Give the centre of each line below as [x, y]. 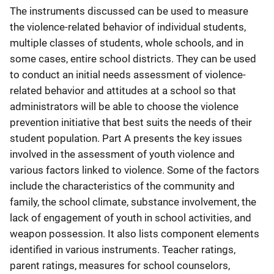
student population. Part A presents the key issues [126, 138]
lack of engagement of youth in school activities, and [131, 217]
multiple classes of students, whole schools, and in [127, 43]
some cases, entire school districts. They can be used [133, 58]
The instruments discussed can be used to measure [129, 11]
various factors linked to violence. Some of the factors [135, 170]
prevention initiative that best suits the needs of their [131, 122]
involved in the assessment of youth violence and [122, 154]
